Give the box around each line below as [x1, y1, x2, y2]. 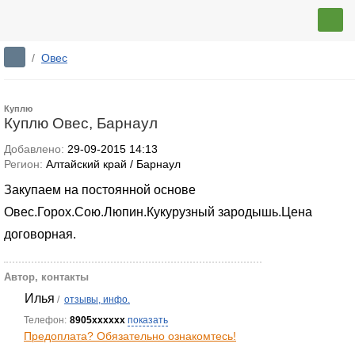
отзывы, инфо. [64, 294, 130, 305]
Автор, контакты [4, 271, 89, 283]
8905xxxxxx [70, 315, 125, 326]
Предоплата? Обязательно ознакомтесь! [24, 330, 236, 342]
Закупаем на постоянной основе [4, 183, 196, 197]
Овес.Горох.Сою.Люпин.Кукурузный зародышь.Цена [4, 205, 312, 219]
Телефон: [24, 315, 67, 326]
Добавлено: [4, 143, 64, 155]
